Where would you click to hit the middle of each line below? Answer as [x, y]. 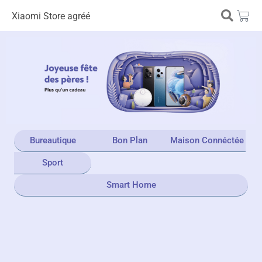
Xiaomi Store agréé [51, 16]
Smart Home [131, 185]
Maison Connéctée [207, 141]
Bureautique [53, 141]
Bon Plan [130, 141]
